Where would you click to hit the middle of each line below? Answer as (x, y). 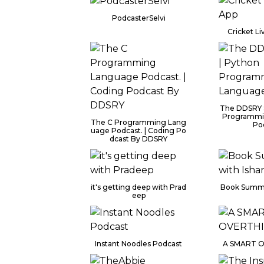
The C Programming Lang (139, 122)
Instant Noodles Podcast (139, 244)
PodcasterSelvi (138, 18)
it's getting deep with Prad (139, 187)
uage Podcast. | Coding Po (139, 131)
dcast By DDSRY (139, 139)
